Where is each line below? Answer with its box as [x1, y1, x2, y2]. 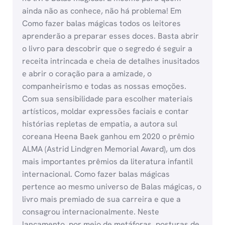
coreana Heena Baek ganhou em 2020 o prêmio [22, 131, 195, 142]
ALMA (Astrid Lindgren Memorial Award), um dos [22, 144, 196, 155]
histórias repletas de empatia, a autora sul [22, 119, 178, 130]
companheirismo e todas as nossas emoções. [22, 81, 187, 92]
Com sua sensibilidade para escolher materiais [22, 93, 193, 104]
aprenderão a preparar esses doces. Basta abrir [22, 31, 199, 42]
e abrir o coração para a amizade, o [22, 68, 152, 79]
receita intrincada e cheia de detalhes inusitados [22, 56, 200, 67]
